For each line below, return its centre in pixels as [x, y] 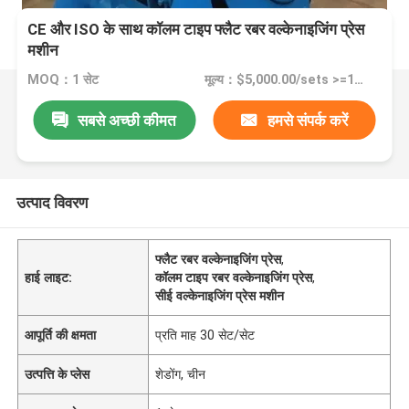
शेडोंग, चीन [181, 374]
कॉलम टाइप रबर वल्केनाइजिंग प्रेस [234, 277]
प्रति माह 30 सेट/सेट [205, 335]
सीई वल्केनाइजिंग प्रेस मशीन [220, 295]
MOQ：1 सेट [63, 80]
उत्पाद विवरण [52, 202]
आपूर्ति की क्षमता [61, 335]
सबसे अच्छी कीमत [127, 120]
